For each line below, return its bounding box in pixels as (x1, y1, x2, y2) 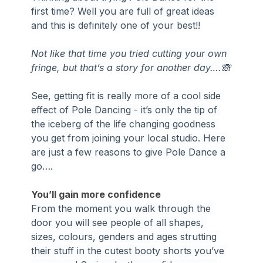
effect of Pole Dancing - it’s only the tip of (31, 103, 221, 116)
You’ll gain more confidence (31, 188, 161, 200)
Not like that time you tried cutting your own (31, 47, 230, 59)
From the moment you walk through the (31, 202, 214, 214)
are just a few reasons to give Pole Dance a (31, 146, 229, 158)
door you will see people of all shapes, (31, 216, 207, 228)
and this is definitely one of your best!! (31, 19, 201, 31)
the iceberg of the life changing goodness (31, 117, 219, 130)
